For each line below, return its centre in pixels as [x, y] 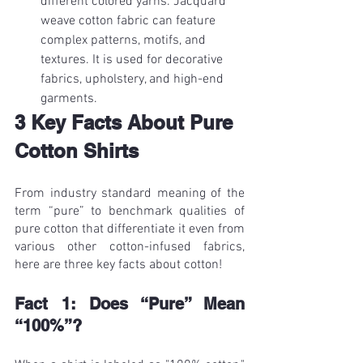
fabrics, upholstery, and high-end [134, 80]
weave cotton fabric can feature [130, 21]
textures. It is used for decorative [133, 60]
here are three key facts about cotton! [118, 265]
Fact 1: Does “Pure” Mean [130, 304]
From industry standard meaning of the [130, 194]
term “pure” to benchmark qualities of [130, 212]
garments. [69, 99]
